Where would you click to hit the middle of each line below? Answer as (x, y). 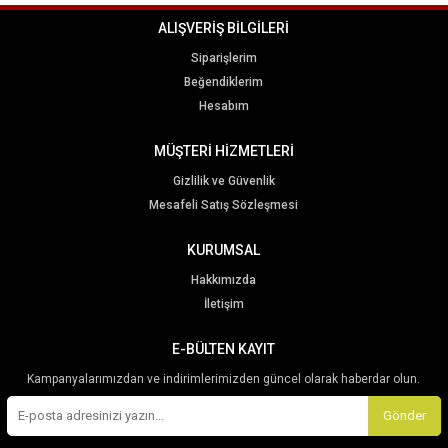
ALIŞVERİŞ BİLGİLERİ (224, 27)
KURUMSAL (224, 249)
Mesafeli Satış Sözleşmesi (224, 204)
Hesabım (223, 105)
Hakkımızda (224, 279)
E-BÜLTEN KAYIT (224, 348)
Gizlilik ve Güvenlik (223, 180)
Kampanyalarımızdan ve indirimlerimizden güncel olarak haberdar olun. (224, 378)
